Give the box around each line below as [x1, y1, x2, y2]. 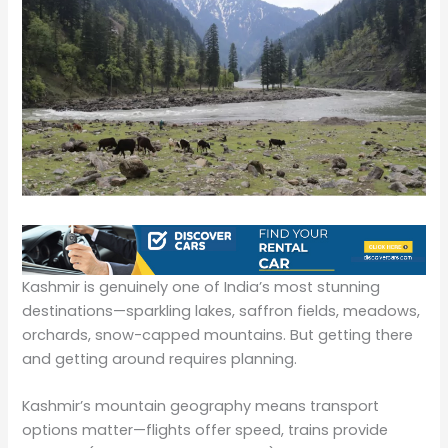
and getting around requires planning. [22, 348, 298, 369]
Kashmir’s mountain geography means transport [22, 396, 380, 417]
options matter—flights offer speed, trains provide [22, 420, 389, 441]
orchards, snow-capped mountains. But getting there [22, 324, 414, 345]
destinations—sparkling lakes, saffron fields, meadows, [22, 300, 421, 321]
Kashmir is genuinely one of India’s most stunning [22, 276, 381, 297]
